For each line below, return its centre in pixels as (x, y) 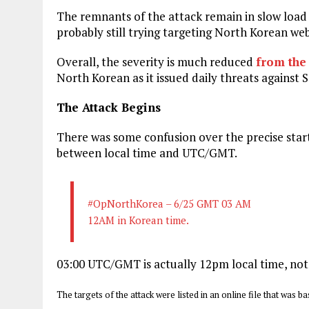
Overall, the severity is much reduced (156, 61)
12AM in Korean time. (138, 220)
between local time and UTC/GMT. (147, 152)
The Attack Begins (109, 107)
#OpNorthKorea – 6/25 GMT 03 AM (169, 203)
